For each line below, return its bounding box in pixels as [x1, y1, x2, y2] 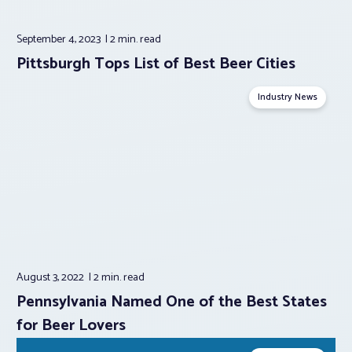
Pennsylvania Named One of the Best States [16, 289, 327, 316]
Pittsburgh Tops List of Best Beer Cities [16, 50, 295, 77]
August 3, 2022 [16, 269, 86, 288]
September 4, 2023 [16, 30, 103, 49]
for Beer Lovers [16, 313, 126, 339]
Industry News [258, 89, 317, 104]
